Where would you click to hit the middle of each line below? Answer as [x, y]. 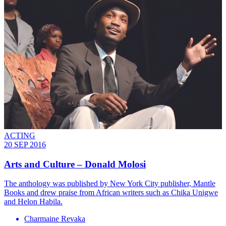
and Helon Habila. [33, 202]
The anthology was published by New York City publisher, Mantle [110, 184]
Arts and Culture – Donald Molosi [75, 164]
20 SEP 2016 [25, 145]
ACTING [20, 136]
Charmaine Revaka [55, 219]
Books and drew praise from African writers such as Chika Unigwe [111, 193]
